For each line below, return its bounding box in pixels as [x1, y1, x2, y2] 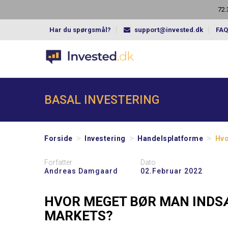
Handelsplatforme [137, 134, 203, 142]
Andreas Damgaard [44, 167, 118, 176]
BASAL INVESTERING [44, 93, 159, 107]
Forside [44, 134, 73, 142]
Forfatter [44, 158, 72, 167]
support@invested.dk [134, 26, 203, 34]
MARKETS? [44, 208, 113, 224]
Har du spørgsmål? [49, 26, 111, 34]
